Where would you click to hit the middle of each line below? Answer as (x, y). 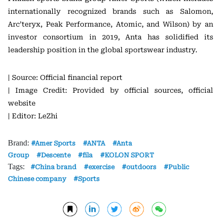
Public (179, 167)
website (22, 103)
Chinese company (37, 179)
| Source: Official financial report (65, 77)
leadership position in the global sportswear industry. (103, 50)
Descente (56, 155)
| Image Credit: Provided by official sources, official (110, 90)
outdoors (141, 167)
